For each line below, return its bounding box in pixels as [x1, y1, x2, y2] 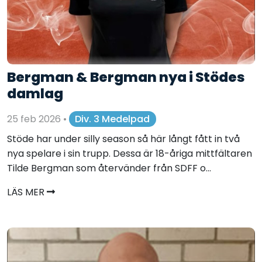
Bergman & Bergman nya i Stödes [7, 67, 245, 87]
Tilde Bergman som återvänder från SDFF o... [7, 161, 211, 175]
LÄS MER [7, 185, 47, 199]
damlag [7, 84, 63, 104]
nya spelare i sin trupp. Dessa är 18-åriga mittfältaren [7, 147, 252, 161]
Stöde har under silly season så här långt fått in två [7, 132, 240, 146]
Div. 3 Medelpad [75, 112, 150, 126]
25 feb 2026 [7, 112, 63, 126]
